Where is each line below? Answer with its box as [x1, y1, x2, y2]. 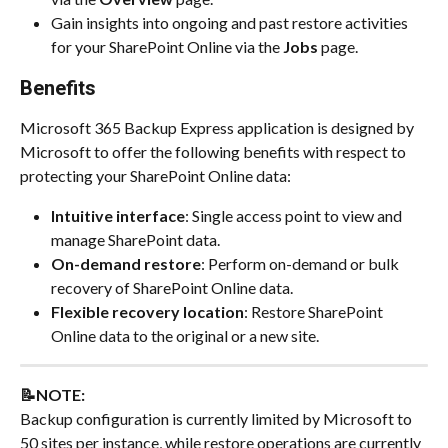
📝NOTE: [20, 384, 88, 404]
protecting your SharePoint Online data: [20, 165, 291, 185]
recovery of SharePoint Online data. [51, 277, 293, 297]
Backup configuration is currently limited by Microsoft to [20, 408, 415, 428]
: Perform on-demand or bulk [201, 253, 402, 273]
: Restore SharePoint [244, 301, 386, 321]
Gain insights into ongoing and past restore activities [51, 12, 411, 32]
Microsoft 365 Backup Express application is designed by [20, 117, 417, 137]
